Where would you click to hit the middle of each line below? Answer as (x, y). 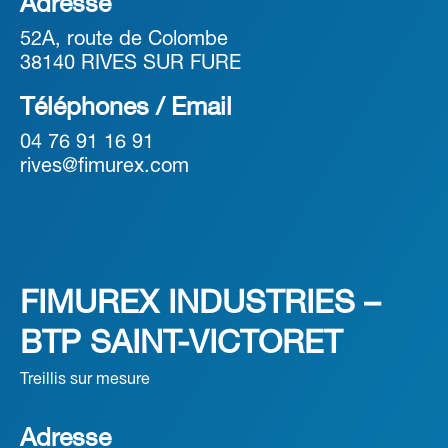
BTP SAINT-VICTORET (181, 344)
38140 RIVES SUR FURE (130, 64)
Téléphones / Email (126, 108)
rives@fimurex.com (104, 167)
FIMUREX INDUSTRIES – (200, 304)
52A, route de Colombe (124, 40)
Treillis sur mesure (85, 380)
